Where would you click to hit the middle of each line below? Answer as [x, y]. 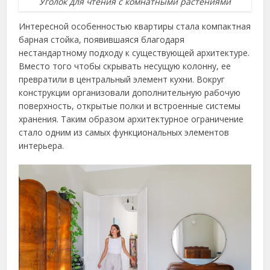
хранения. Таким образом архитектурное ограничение [131, 119]
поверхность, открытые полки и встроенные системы [130, 106]
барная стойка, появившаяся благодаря [102, 40]
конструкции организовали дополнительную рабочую [130, 93]
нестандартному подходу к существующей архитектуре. [134, 53]
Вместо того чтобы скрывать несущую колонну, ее [125, 66]
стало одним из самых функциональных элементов [124, 133]
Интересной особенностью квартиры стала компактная [135, 27]
